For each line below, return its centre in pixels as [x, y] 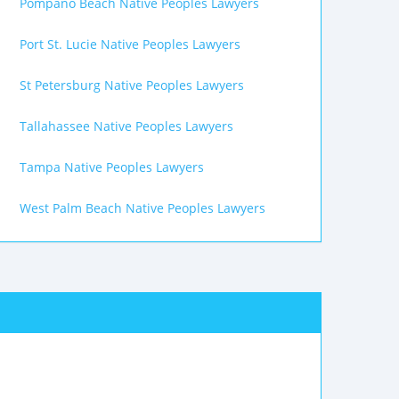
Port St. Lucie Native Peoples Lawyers [130, 44]
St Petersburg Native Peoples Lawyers [132, 85]
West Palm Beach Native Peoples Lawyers [142, 208]
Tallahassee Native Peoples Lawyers [126, 126]
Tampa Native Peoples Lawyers [112, 167]
